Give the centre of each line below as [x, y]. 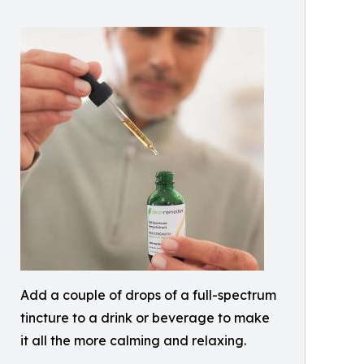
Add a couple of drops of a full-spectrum [148, 295]
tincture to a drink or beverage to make [145, 318]
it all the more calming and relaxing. [133, 340]
